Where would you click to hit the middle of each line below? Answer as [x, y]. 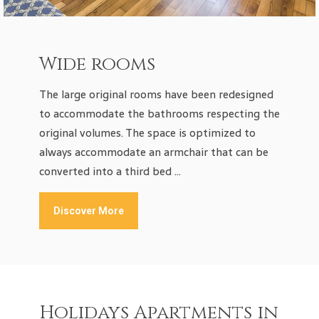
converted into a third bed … [110, 172]
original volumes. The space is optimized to [147, 133]
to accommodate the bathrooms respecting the [159, 114]
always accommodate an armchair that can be [154, 152]
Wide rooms [97, 65]
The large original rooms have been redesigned [156, 95]
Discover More [89, 211]
